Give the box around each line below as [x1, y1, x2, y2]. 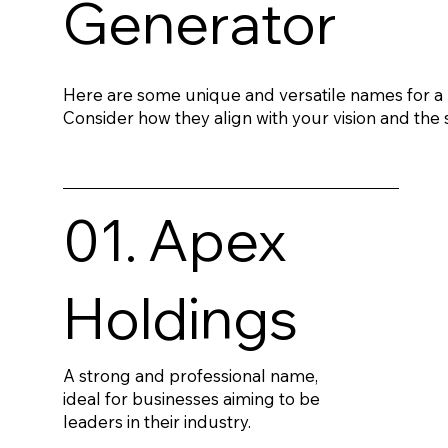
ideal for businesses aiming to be [63, 387, 321, 409]
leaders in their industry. [63, 410, 252, 432]
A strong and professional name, [63, 364, 319, 386]
